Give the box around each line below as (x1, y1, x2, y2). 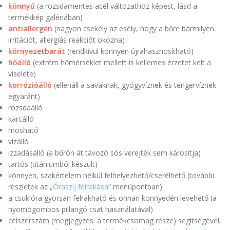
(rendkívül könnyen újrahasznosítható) (65, 46, 194, 56)
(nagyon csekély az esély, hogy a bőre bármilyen (52, 24, 214, 34)
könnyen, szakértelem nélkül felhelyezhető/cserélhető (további (8, 170, 214, 181)
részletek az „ (8, 182, 53, 192)
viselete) (8, 69, 36, 79)
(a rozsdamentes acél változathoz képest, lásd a (35, 1, 197, 11)
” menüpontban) (108, 182, 162, 192)
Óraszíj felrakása (53, 182, 108, 192)
